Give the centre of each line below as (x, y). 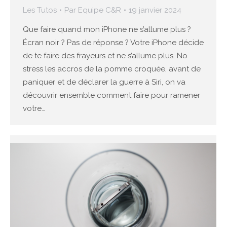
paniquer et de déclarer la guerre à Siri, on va (104, 82)
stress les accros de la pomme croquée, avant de (112, 69)
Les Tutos (40, 10)
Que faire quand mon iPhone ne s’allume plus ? (107, 30)
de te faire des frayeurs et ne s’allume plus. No (105, 56)
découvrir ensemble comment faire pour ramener (111, 96)
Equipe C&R (100, 10)
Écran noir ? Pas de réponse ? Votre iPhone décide (113, 43)
